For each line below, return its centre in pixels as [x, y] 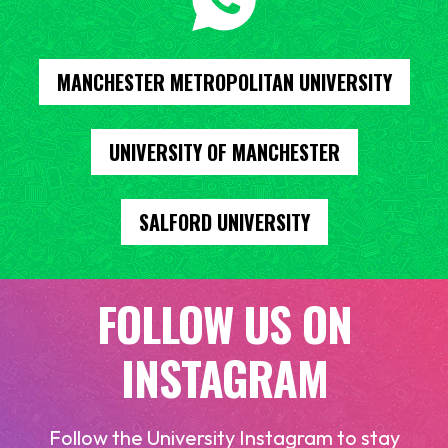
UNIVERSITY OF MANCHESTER [224, 151]
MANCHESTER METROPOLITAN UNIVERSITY [224, 81]
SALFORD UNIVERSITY [224, 221]
